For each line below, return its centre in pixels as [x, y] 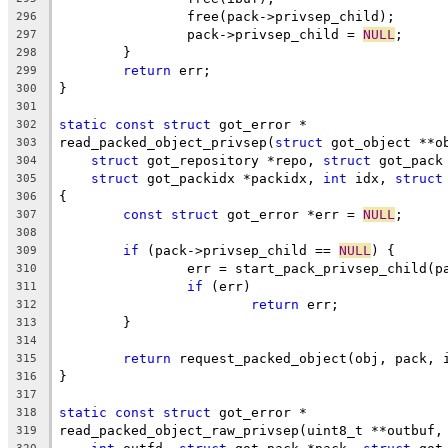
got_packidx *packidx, [231, 178]
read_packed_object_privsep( [167, 142]
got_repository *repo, [231, 160]
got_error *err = [291, 214]
